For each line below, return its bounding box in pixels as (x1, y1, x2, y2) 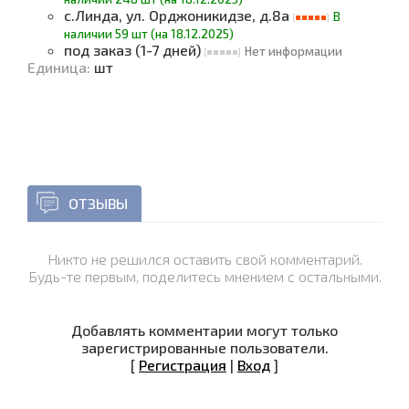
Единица (27, 58, 87, 76)
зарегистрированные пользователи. (80, 339, 329, 356)
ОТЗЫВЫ (68, 194, 128, 212)
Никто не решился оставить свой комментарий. (47, 250, 362, 267)
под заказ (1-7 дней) (64, 41, 204, 58)
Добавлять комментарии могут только (71, 321, 338, 339)
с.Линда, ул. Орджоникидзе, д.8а (64, 6, 293, 24)
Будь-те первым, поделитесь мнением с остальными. (27, 267, 382, 285)
